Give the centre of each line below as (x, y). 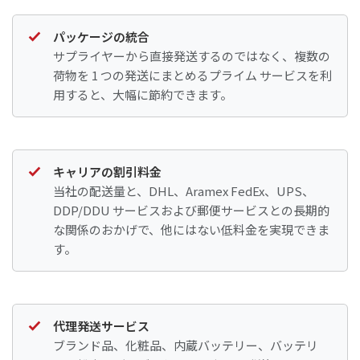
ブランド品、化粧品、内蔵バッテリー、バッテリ (186, 345)
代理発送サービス (101, 326)
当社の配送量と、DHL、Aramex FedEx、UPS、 (184, 191)
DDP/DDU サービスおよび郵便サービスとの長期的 (191, 210)
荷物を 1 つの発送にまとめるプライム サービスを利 (192, 75)
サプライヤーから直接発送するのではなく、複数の (192, 56)
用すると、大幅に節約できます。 (143, 94)
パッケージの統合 (101, 37)
